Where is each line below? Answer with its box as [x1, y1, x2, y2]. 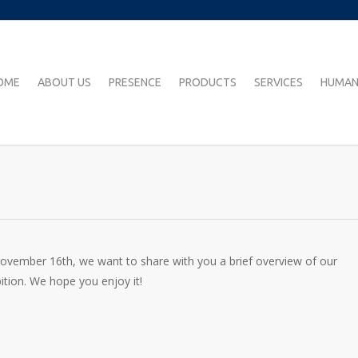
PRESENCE [109, 76, 161, 89]
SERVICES [254, 76, 303, 89]
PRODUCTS [179, 76, 237, 89]
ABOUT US [38, 76, 91, 89]
